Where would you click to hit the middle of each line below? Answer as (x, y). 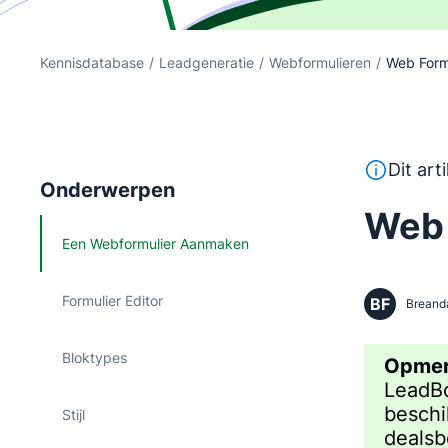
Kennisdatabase (92, 62)
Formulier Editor (112, 300)
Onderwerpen (107, 190)
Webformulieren (320, 62)
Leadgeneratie (206, 62)
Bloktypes (94, 357)
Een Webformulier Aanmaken (155, 243)
